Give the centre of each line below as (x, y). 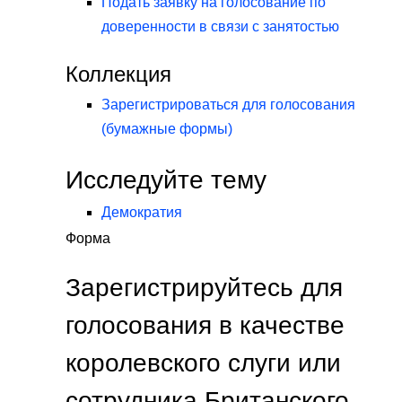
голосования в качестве (205, 324)
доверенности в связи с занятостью (220, 26)
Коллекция (118, 74)
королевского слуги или (203, 362)
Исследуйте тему (166, 179)
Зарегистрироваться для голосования (228, 104)
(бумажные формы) (167, 128)
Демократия (142, 212)
